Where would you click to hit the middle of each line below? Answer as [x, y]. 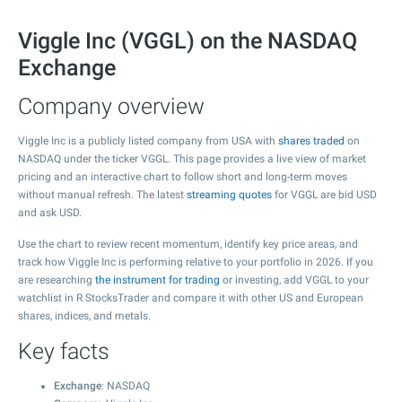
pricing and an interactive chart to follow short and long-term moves [183, 177]
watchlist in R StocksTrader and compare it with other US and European [191, 298]
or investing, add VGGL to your [294, 280]
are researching [57, 280]
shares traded [311, 141]
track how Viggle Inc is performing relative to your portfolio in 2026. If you [196, 262]
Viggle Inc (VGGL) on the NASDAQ [188, 41]
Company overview [111, 106]
